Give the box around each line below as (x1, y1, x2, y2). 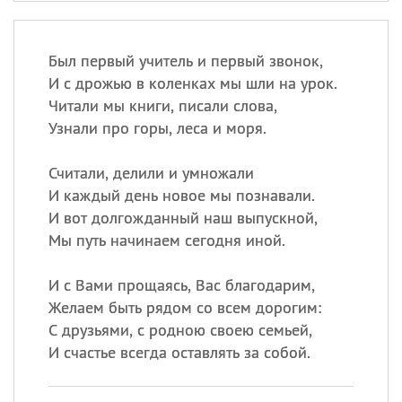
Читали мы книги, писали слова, (48, 95, 277, 116)
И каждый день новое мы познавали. (48, 185, 315, 205)
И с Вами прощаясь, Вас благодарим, (48, 275, 315, 295)
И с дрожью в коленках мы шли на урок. (48, 73, 337, 93)
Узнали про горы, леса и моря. (48, 118, 267, 138)
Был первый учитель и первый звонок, (48, 50, 323, 71)
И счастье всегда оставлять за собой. (48, 342, 310, 363)
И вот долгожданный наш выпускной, (48, 207, 318, 228)
